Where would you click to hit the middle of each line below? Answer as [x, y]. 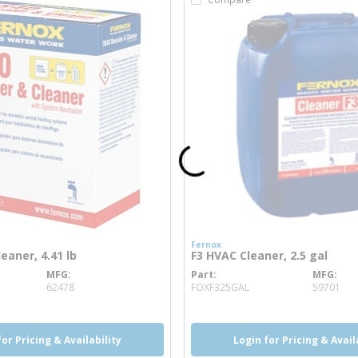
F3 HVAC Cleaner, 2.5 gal [259, 255]
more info [278, 280]
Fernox [206, 245]
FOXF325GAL [220, 287]
